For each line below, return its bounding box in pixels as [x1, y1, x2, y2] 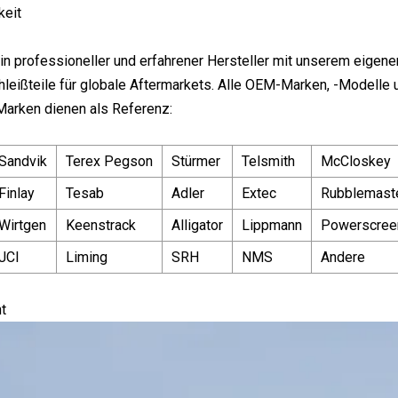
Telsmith [242, 152, 295, 170]
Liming [66, 248, 107, 266]
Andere [321, 248, 365, 266]
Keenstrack [66, 216, 136, 234]
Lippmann [242, 216, 302, 234]
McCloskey [321, 152, 391, 170]
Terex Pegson [66, 152, 153, 170]
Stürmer [171, 152, 220, 170]
